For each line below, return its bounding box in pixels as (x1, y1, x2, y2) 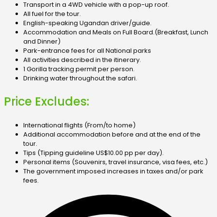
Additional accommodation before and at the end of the (23, 129, 201, 139)
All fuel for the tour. (23, 9, 81, 18)
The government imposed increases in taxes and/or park (23, 166, 203, 176)
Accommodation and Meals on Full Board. (23, 27, 155, 37)
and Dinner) (23, 36, 61, 46)
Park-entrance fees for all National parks (23, 46, 151, 55)
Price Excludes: (4, 93, 89, 109)
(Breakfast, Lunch (155, 27, 208, 37)
